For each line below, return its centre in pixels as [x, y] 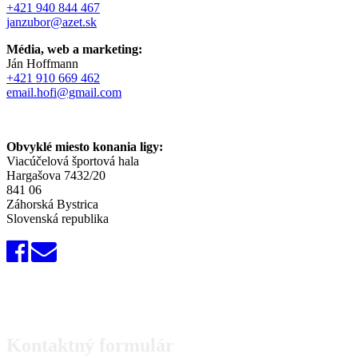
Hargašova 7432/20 [56, 175]
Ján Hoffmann [42, 63]
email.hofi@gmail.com [64, 92]
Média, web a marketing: [74, 49]
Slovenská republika [58, 218]
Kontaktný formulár [90, 345]
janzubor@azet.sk [52, 22]
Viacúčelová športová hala [73, 161]
